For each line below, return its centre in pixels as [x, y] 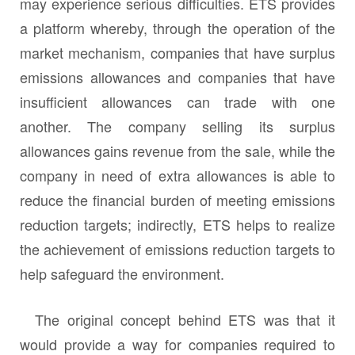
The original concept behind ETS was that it [177, 320]
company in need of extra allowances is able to [177, 176]
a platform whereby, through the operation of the [177, 28]
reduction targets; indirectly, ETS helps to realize [177, 225]
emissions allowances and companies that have [177, 77]
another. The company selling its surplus [177, 126]
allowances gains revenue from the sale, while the [177, 151]
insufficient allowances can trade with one [177, 102]
